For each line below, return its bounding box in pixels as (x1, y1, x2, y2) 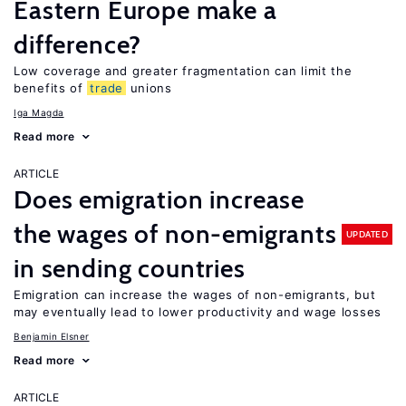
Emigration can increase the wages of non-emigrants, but (14, 287, 376, 302)
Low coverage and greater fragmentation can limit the (14, 63, 353, 78)
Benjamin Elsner (14, 331, 90, 342)
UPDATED (345, 227, 388, 240)
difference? (14, 29, 142, 60)
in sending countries (14, 253, 246, 284)
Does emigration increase (14, 184, 305, 215)
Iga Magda (14, 107, 64, 118)
